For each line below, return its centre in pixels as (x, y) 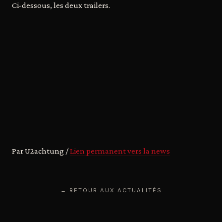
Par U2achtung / (41, 151)
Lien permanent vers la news (120, 151)
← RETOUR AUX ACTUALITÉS (111, 190)
